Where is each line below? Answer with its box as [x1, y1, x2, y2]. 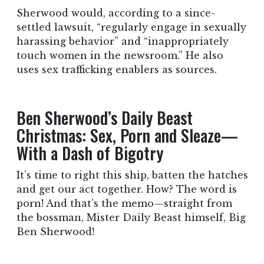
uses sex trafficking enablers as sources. [16, 64, 217, 76]
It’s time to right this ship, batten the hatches [16, 169, 248, 181]
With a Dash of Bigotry [16, 141, 163, 166]
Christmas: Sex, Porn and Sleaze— [16, 123, 238, 148]
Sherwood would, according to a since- [16, 7, 215, 19]
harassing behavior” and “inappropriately [16, 35, 229, 48]
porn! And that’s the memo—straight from [16, 197, 232, 210]
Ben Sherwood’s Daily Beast [16, 105, 193, 130]
